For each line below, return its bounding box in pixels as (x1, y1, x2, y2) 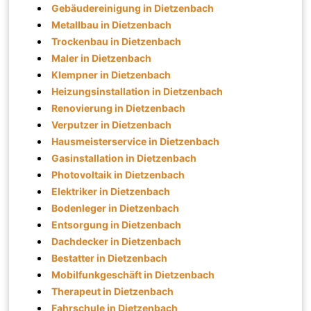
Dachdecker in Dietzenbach (51, 235, 182, 247)
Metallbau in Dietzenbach (51, 18, 172, 31)
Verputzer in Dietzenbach (51, 118, 172, 131)
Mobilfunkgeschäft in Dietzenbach (51, 268, 215, 280)
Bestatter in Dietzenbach (51, 251, 168, 264)
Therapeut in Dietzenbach (51, 285, 174, 297)
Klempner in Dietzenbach (51, 68, 171, 81)
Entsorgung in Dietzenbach (51, 218, 182, 230)
